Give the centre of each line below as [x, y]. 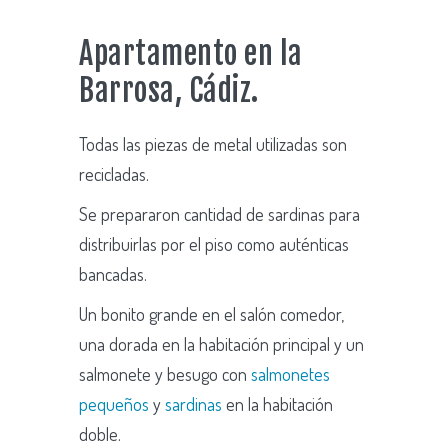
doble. [100, 434]
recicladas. [114, 174]
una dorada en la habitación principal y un [221, 344]
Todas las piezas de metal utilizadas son [213, 144]
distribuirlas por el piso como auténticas [214, 244]
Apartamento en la [191, 54]
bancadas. [113, 274]
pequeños [114, 404]
